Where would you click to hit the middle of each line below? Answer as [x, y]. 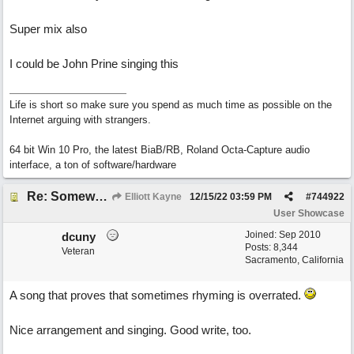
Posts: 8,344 [271, 247]
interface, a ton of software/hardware [93, 165]
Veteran [78, 251]
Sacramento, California [294, 260]
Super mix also [48, 29]
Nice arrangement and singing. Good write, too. [130, 330]
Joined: [262, 235]
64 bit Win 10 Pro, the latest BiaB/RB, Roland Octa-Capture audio [160, 150]
